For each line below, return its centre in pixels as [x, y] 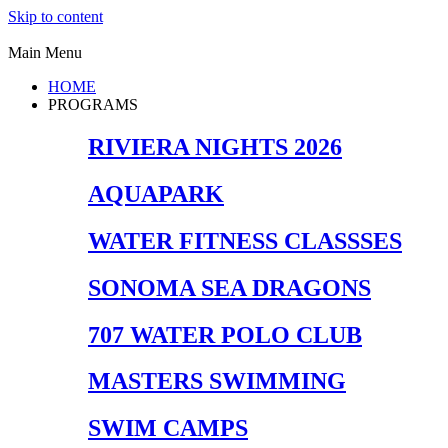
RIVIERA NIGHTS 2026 [215, 146]
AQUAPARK [156, 193]
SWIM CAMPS [168, 428]
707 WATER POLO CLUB [225, 334]
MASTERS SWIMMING [217, 381]
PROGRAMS [93, 104]
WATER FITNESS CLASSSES [245, 240]
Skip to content [55, 16]
